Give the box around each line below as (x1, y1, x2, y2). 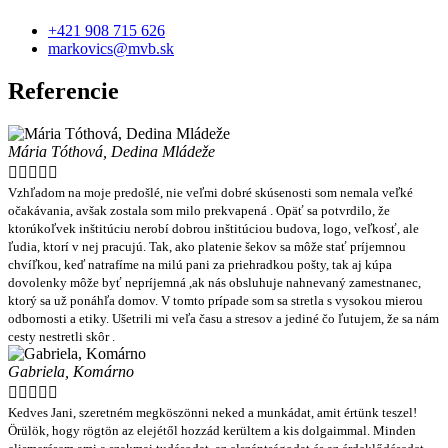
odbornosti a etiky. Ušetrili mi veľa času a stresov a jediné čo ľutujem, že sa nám (8, 310, 439, 326)
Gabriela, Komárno (8, 362, 134, 380)
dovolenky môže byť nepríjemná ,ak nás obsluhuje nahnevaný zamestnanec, (8, 274, 421, 290)
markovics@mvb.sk (48, 40, 174, 57)
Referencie (8, 77, 119, 104)
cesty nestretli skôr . (8, 328, 115, 344)
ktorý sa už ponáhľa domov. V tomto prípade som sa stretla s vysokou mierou (8, 292, 423, 308)
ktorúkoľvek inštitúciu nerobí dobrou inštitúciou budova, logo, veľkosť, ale (8, 220, 419, 236)
